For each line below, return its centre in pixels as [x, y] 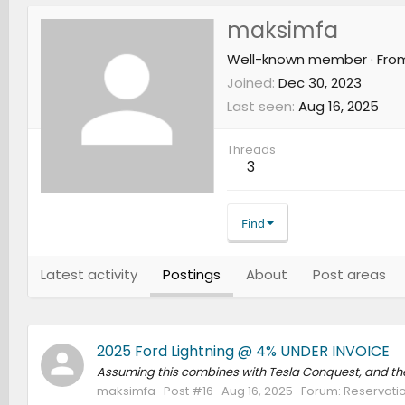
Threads [251, 150]
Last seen [259, 107]
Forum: [322, 391]
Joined [249, 83]
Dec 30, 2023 [320, 83]
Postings [191, 275]
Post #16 [188, 391]
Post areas [349, 275]
